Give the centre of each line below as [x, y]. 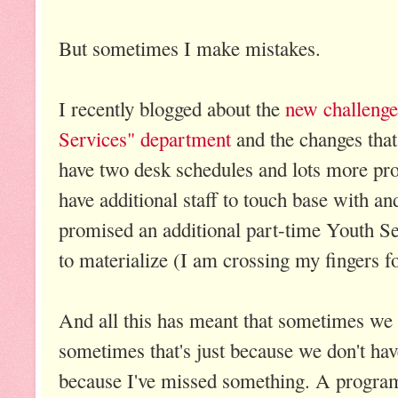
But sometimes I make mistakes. [190, 48]
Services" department [145, 139]
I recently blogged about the [172, 109]
